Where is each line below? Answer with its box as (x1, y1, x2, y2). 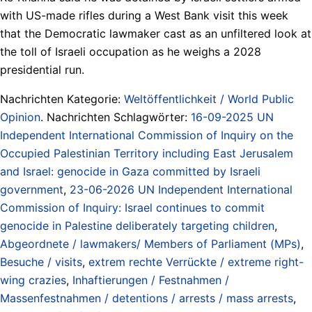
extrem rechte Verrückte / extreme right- (88, 254, 304, 269)
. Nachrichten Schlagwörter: (40, 109, 191, 124)
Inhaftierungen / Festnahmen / (72, 272, 229, 287)
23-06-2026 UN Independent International (70, 182, 292, 196)
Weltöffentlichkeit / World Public (124, 91, 294, 106)
